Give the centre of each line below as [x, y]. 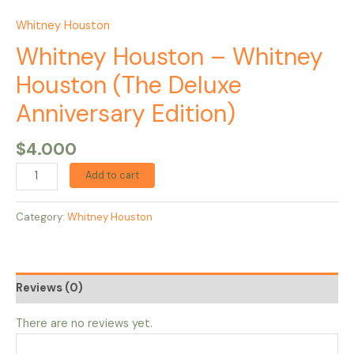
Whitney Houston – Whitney [169, 57]
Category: [41, 217]
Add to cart [112, 175]
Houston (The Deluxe [129, 85]
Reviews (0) [49, 288]
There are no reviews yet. [84, 324]
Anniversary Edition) [126, 114]
